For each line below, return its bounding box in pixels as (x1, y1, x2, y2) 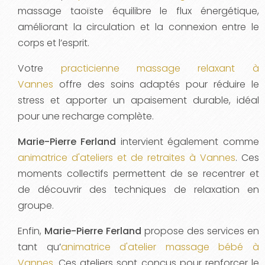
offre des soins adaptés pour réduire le (53, 77, 259, 91)
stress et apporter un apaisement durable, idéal (18, 93, 259, 107)
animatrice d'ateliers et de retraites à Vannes (18, 150, 235, 164)
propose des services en (141, 224, 259, 238)
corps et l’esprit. (18, 35, 89, 50)
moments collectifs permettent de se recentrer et (18, 166, 259, 180)
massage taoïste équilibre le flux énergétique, (18, 4, 259, 18)
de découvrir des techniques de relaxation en (18, 182, 259, 196)
